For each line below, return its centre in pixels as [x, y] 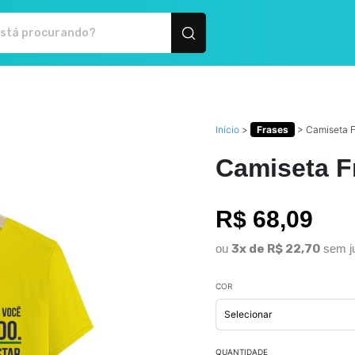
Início [227, 130]
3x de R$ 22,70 [276, 249]
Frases [273, 130]
